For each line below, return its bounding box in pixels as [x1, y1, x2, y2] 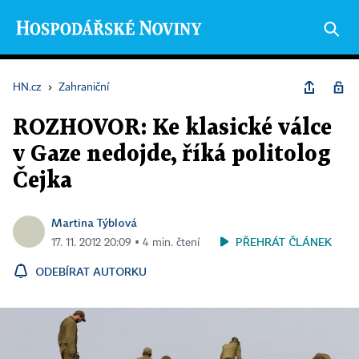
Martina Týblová [51, 216, 137, 229]
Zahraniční [58, 82, 109, 93]
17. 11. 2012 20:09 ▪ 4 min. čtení [51, 237, 200, 248]
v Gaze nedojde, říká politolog [13, 144, 331, 165]
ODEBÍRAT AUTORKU [35, 264, 147, 278]
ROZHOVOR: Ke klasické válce [13, 118, 332, 139]
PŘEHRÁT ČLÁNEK [236, 235, 332, 248]
